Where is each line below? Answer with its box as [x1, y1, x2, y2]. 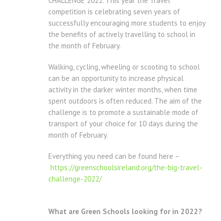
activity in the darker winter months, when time [48, 85, 197, 95]
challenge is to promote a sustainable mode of [48, 108, 198, 117]
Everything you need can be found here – [48, 151, 180, 161]
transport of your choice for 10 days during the [48, 119, 198, 129]
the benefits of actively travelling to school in [48, 30, 195, 39]
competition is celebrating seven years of [48, 7, 180, 17]
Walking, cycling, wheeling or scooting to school [48, 62, 200, 72]
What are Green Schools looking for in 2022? [48, 207, 202, 217]
